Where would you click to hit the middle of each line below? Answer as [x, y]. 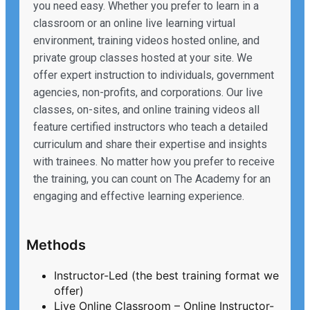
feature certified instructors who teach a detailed [151, 127]
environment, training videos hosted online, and [146, 41]
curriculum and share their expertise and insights [150, 145]
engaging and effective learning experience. [139, 197]
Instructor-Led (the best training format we [166, 276]
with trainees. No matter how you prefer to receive [154, 162]
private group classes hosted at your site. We [143, 58]
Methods [56, 245]
